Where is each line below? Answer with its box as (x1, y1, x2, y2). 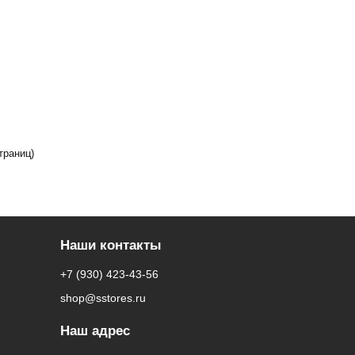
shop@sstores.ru (60, 292, 146, 304)
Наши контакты (60, 238, 162, 253)
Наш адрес (60, 323, 130, 338)
